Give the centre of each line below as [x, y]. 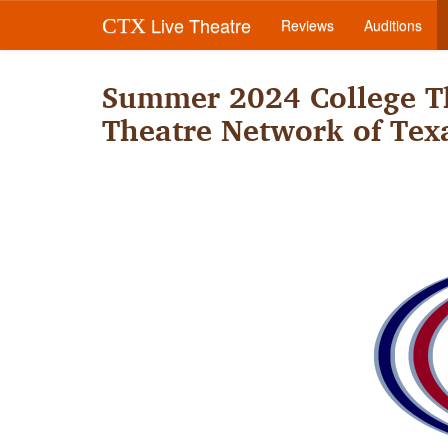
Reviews [307, 25]
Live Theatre [198, 25]
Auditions [393, 25]
